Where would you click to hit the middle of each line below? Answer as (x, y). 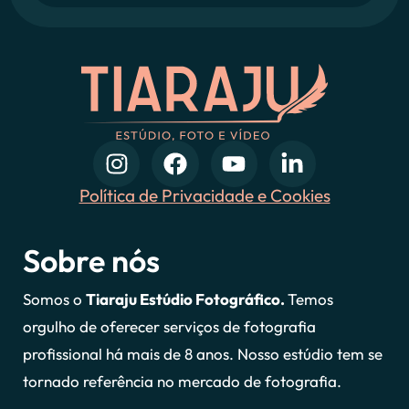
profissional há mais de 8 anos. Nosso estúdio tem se (203, 353)
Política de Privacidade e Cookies (204, 196)
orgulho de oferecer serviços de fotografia (169, 326)
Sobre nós (91, 260)
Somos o (54, 299)
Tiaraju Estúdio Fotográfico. (187, 299)
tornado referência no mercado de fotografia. (182, 381)
